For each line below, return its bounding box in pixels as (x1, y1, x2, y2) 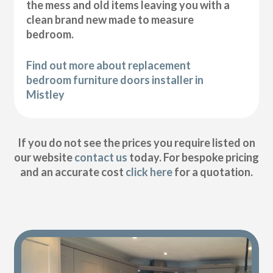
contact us (74, 151, 127, 165)
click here (125, 165, 172, 179)
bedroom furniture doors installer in (26, 73, 204, 87)
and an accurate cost (19, 165, 126, 179)
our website (13, 151, 74, 165)
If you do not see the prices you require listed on (17, 136, 255, 150)
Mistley (26, 87, 65, 101)
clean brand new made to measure (26, 12, 194, 26)
